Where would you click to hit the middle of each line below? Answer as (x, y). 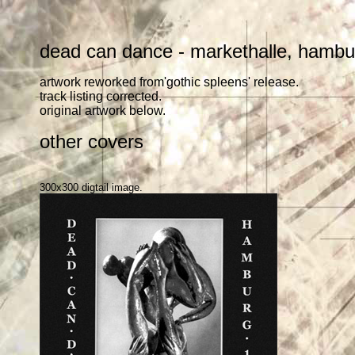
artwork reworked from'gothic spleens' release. (169, 82)
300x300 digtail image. (91, 187)
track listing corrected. (101, 96)
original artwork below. (103, 111)
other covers (92, 141)
